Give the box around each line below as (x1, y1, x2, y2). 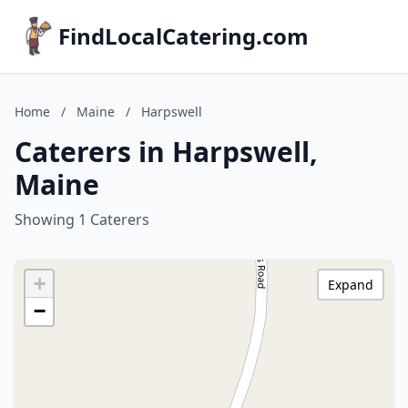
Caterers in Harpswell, (15, 133, 318, 170)
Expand (328, 276, 373, 293)
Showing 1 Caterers (15, 209, 149, 229)
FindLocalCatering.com (58, 21, 309, 51)
